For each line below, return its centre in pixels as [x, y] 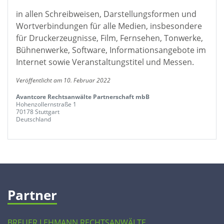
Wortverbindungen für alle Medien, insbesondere [109, 26]
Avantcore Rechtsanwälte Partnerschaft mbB [83, 97]
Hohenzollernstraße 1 [46, 104]
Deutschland [33, 119]
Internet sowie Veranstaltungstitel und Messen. [105, 62]
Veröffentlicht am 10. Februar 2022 [63, 80]
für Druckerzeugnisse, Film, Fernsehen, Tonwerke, [109, 38]
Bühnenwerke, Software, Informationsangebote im [111, 50]
